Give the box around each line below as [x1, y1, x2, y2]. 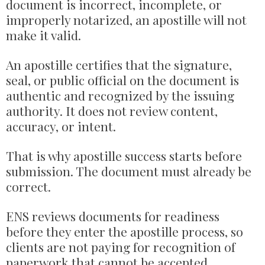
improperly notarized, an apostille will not [6, 11, 247, 28]
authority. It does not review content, [6, 102, 218, 119]
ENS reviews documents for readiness [6, 207, 219, 224]
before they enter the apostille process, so [6, 222, 243, 240]
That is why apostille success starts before [6, 147, 242, 164]
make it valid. [6, 26, 81, 43]
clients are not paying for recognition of [6, 238, 235, 255]
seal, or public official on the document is [6, 71, 239, 88]
